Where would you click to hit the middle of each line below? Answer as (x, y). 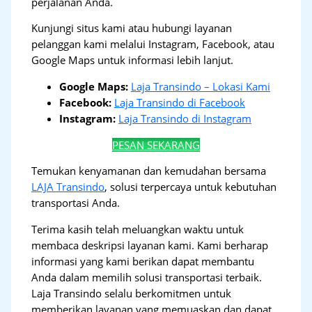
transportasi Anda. (76, 203)
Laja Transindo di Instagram (185, 118)
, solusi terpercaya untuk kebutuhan (191, 187)
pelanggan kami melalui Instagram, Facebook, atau (153, 44)
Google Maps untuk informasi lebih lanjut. (133, 60)
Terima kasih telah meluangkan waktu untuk (138, 229)
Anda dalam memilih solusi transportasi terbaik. (147, 277)
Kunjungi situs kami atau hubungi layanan (132, 28)
